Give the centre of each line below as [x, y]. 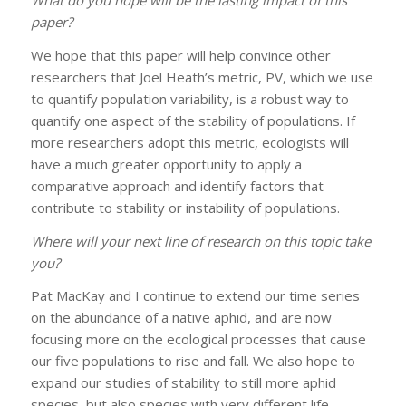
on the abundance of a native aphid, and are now [181, 318]
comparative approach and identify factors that [177, 185]
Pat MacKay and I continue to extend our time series [195, 296]
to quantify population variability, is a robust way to [189, 98]
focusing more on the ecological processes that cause [198, 339]
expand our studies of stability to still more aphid [183, 383]
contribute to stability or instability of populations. [185, 207]
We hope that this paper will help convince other [180, 55]
